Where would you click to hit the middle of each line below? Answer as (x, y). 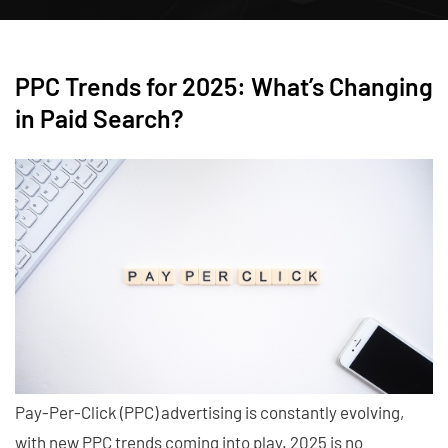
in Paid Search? (99, 117)
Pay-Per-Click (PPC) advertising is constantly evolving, (209, 412)
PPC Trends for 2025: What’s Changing (224, 85)
